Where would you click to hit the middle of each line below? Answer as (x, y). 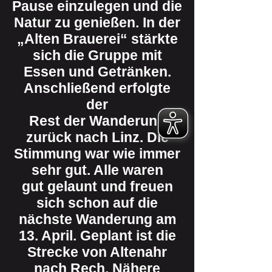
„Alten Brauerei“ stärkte (97, 39)
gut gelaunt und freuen (97, 186)
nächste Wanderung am (97, 219)
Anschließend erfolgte (97, 88)
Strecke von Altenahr (97, 252)
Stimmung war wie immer (97, 154)
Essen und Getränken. (97, 72)
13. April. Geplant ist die (97, 236)
